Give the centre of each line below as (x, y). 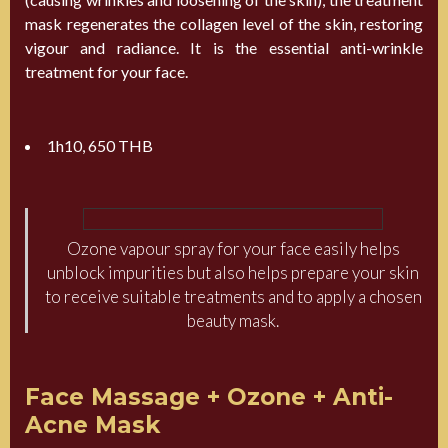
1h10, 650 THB (100, 145)
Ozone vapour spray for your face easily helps (233, 248)
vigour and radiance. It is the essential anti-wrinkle (224, 47)
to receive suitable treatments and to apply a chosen (233, 296)
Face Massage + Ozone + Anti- (209, 396)
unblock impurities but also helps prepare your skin (233, 272)
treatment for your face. (106, 71)
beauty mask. (233, 320)
